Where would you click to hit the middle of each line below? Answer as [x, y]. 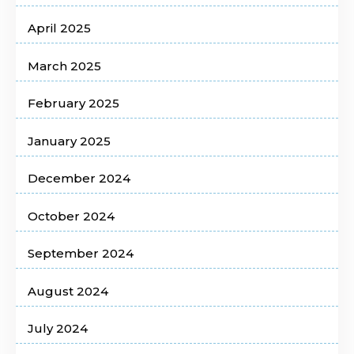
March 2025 [64, 66]
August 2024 [68, 291]
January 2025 [69, 141]
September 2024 [81, 254]
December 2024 [79, 179]
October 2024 [71, 216]
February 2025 [73, 104]
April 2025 [59, 28]
